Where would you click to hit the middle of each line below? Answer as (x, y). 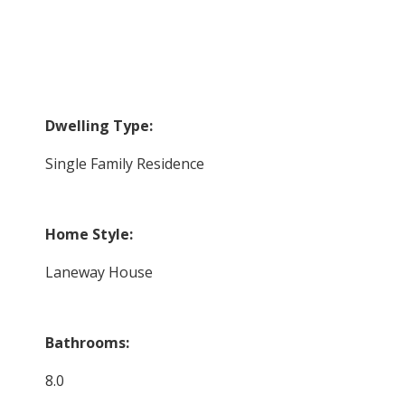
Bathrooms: (88, 342)
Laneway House (99, 272)
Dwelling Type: (99, 125)
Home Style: (89, 234)
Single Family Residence (125, 163)
